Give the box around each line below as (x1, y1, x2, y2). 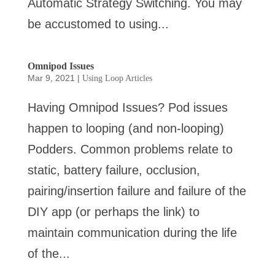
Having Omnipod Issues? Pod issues (27, 101, 228, 114)
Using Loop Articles (82, 74, 152, 83)
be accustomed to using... (27, 17, 169, 31)
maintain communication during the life (27, 226, 237, 239)
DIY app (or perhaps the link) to (27, 205, 199, 219)
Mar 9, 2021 (27, 73, 75, 83)
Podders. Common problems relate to (27, 142, 233, 156)
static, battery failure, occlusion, (27, 163, 200, 177)
